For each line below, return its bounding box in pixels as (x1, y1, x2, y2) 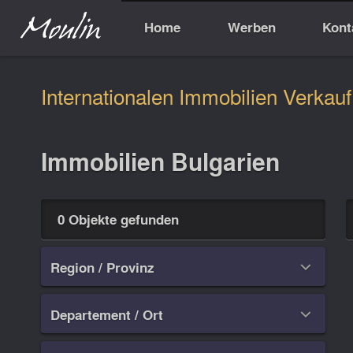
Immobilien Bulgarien (40, 144, 280, 179)
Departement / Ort (50, 304, 164, 325)
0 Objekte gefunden (57, 210, 179, 230)
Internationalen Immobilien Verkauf (40, 82, 351, 112)
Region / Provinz (50, 257, 155, 277)
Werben (227, 17, 276, 38)
